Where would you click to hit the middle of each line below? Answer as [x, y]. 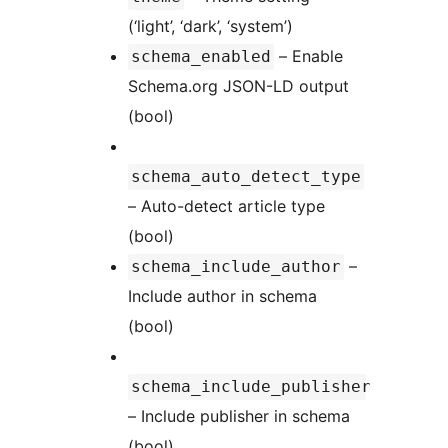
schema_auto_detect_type [246, 176]
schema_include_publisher [251, 386]
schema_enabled [201, 56]
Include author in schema [222, 295]
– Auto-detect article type [226, 205]
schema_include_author [236, 266]
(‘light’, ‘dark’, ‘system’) [210, 25]
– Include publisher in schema [239, 415]
